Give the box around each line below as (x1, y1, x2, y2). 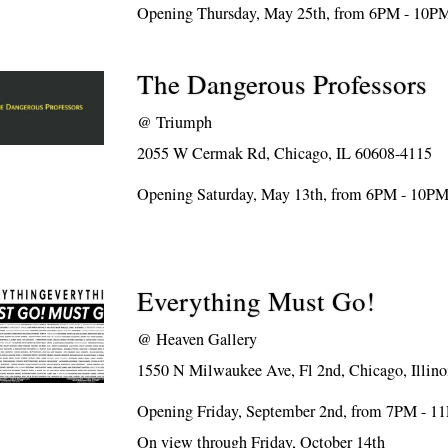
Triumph (156, 111, 213, 133)
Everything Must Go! (137, 283, 376, 319)
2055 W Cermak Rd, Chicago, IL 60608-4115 (137, 142, 433, 164)
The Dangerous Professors (137, 66, 428, 102)
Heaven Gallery (156, 328, 258, 350)
